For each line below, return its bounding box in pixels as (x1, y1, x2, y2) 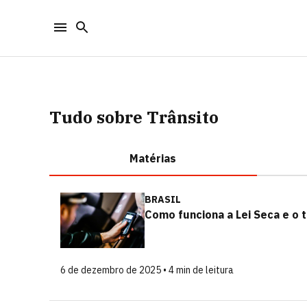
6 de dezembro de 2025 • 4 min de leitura (60, 264, 234, 276)
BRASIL (145, 193, 181, 206)
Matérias (130, 151, 177, 165)
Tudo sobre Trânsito (49, 106, 219, 128)
